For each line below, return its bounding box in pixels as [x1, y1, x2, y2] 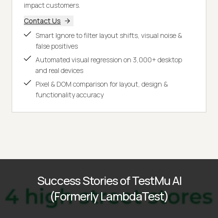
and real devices [36, 65, 83, 75]
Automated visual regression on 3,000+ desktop [36, 54, 182, 64]
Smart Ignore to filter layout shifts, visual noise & [36, 30, 182, 40]
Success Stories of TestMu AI [36, 172, 182, 188]
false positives [36, 41, 78, 51]
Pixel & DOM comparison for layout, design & [36, 79, 168, 89]
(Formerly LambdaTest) [49, 187, 169, 204]
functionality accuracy [36, 90, 104, 99]
